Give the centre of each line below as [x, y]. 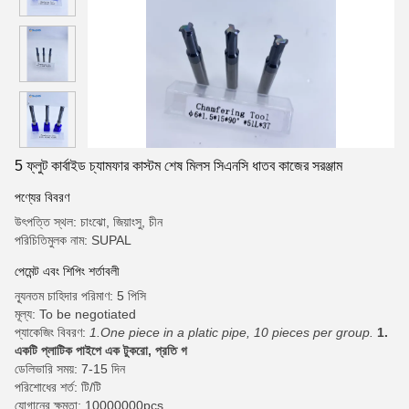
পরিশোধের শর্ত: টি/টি [58, 387]
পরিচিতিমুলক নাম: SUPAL [73, 240]
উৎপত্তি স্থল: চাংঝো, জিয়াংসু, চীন [89, 222]
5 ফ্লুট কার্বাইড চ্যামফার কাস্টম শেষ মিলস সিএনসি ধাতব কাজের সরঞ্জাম [178, 166]
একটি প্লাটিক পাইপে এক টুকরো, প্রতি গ [101, 351]
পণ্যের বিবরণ [42, 197]
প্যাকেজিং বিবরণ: [52, 332]
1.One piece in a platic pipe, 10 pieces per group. [231, 332]
